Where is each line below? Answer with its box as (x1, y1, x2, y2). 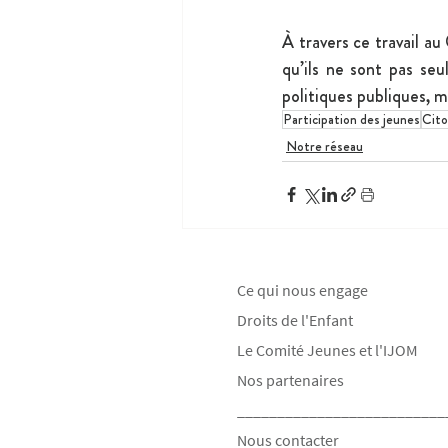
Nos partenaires (237, 369, 344, 390)
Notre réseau (286, 135, 363, 156)
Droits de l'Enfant (237, 309, 353, 330)
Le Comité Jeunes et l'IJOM (237, 339, 418, 360)
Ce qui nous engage (237, 279, 368, 300)
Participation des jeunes (283, 108, 420, 129)
